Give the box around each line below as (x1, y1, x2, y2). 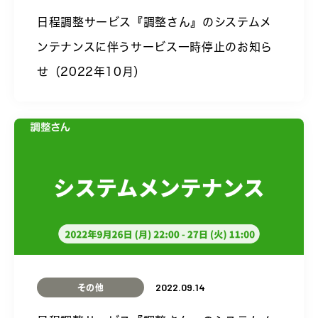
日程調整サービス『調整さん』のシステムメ (37, 16, 272, 28)
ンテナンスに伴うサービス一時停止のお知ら (37, 41, 273, 53)
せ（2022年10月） (37, 66, 146, 77)
